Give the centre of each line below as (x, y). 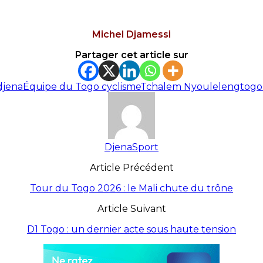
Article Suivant (131, 208)
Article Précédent (131, 167)
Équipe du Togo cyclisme (82, 86)
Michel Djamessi (131, 34)
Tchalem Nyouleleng (190, 86)
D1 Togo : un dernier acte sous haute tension (131, 229)
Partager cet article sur (131, 55)
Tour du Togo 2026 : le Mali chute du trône (131, 188)
